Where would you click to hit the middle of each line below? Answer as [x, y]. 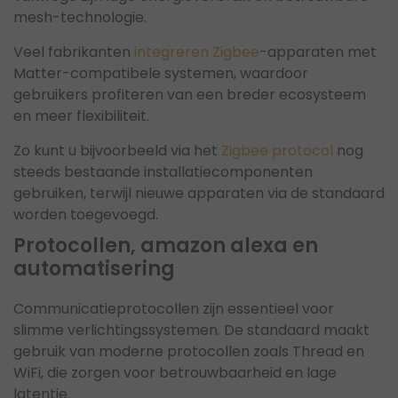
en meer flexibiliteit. [81, 115]
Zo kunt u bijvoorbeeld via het [117, 150]
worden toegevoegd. [86, 214]
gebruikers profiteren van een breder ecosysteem [190, 94]
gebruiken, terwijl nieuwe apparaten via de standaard [199, 193]
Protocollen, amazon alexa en [166, 246]
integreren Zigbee [197, 52]
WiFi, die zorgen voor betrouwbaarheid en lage [175, 373]
